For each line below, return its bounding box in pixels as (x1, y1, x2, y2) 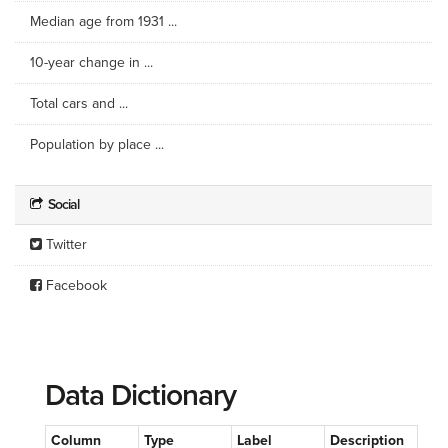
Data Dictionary (45, 377, 236, 414)
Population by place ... (30, 136, 164, 153)
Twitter (42, 236, 87, 253)
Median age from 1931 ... (30, 13, 177, 30)
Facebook (42, 277, 107, 294)
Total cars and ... (30, 95, 128, 112)
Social (45, 196, 79, 213)
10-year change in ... (30, 54, 153, 71)
